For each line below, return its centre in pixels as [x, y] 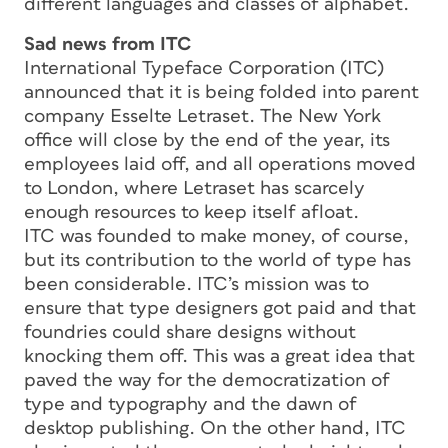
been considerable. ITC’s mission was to [196, 284]
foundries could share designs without [190, 332]
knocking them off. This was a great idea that [219, 356]
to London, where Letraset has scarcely [194, 188]
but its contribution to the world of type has [217, 260]
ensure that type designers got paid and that [220, 308]
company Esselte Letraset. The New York [202, 116]
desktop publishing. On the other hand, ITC [215, 428]
